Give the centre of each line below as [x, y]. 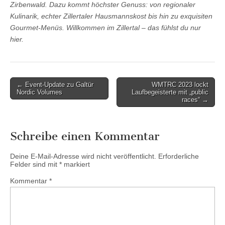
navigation [31, 97]
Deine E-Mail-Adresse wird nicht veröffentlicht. [83, 156]
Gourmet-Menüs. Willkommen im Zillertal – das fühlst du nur [105, 27]
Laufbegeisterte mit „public [170, 92]
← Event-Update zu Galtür [55, 84]
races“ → [195, 99]
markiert [76, 164]
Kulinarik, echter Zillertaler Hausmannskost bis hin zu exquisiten [111, 16]
